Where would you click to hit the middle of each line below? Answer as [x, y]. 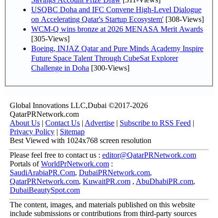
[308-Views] [184, 19]
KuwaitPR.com [107, 181]
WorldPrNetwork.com [75, 164]
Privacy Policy [32, 132]
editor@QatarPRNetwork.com [149, 155]
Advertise [100, 123]
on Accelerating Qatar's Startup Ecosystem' [97, 19]
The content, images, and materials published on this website [102, 205]
